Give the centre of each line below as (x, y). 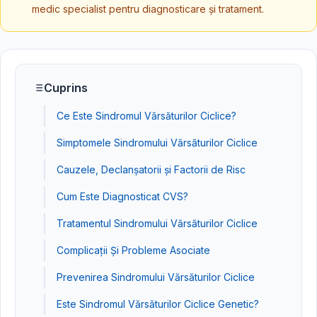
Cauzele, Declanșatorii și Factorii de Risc (151, 169)
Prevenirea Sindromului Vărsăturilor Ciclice (156, 277)
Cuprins (66, 88)
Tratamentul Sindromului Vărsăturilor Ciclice (157, 223)
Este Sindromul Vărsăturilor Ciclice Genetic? (158, 304)
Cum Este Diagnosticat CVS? (122, 196)
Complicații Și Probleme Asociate (133, 250)
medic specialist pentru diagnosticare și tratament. (148, 9)
